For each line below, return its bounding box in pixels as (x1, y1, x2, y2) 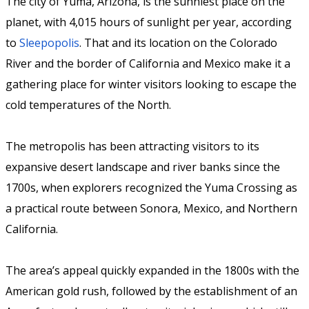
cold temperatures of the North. (6, 97, 171, 113)
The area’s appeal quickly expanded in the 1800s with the (6, 263, 299, 279)
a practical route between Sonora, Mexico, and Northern (6, 201, 297, 217)
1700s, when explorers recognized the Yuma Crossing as (6, 180, 297, 196)
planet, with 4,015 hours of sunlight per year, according (6, 14, 292, 30)
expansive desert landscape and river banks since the (6, 159, 280, 175)
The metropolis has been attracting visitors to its (6, 139, 259, 154)
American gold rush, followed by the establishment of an (6, 283, 297, 299)
